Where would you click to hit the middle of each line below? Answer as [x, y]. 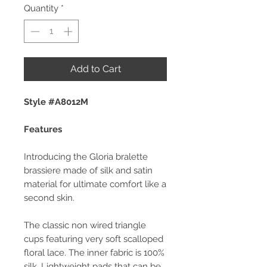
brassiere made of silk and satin [88, 170]
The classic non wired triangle [85, 225]
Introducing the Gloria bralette [86, 156]
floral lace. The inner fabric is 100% [94, 252]
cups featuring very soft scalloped [94, 239]
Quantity [41, 9]
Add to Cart [95, 69]
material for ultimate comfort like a [95, 184]
